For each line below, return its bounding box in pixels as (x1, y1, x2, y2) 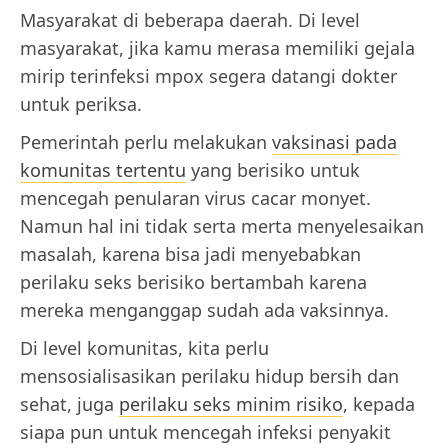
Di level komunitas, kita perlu (20, 335, 269, 360)
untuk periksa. (20, 91, 142, 116)
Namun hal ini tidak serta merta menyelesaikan (20, 213, 424, 238)
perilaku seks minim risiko (119, 391, 343, 416)
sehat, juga (20, 391, 119, 416)
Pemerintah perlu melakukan (20, 129, 272, 154)
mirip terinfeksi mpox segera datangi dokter (20, 63, 397, 88)
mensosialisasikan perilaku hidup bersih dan (20, 363, 399, 388)
